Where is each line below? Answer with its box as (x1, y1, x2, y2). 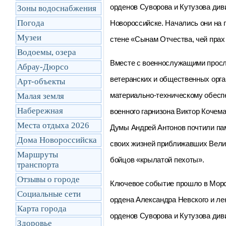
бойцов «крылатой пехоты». (110, 155, 204, 164)
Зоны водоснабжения (17, 4, 96, 13)
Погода (17, 18, 44, 28)
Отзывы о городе (17, 175, 80, 184)
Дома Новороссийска (17, 135, 97, 145)
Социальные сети (17, 189, 81, 199)
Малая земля (17, 91, 64, 101)
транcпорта (17, 160, 59, 169)
